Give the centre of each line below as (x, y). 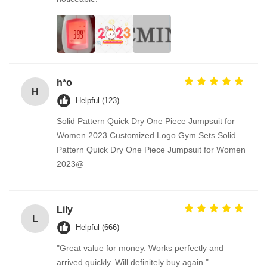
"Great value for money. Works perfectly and (140, 248)
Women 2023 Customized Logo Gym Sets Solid (146, 135)
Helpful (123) (97, 100)
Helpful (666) (97, 227)
